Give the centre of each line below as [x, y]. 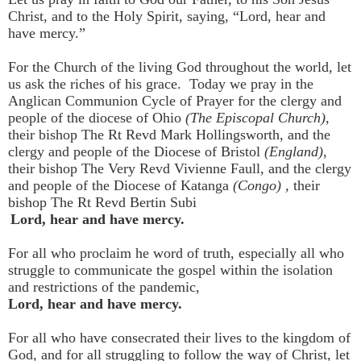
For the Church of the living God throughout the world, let [180, 67]
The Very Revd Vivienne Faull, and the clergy [216, 169]
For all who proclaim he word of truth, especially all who [176, 253]
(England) [294, 152]
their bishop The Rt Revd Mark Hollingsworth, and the [169, 135]
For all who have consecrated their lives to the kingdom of [179, 338]
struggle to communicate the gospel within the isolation [170, 270]
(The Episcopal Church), [257, 118]
